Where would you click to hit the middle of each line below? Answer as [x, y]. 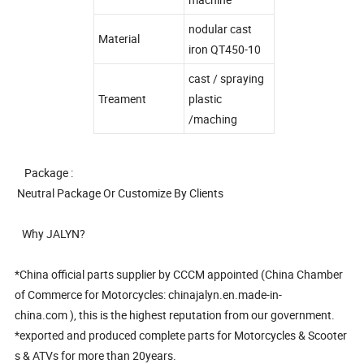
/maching [213, 119]
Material [119, 38]
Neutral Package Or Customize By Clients [121, 193]
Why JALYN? [50, 233]
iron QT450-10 [225, 49]
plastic [205, 98]
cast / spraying [226, 78]
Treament [122, 98]
